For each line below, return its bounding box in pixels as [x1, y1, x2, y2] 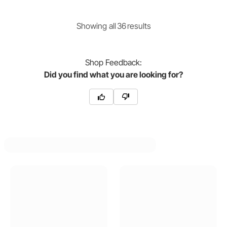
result [127, 20, 147, 31]
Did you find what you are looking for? [44, 69, 183, 80]
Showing [76, 20, 107, 31]
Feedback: [103, 57, 142, 67]
